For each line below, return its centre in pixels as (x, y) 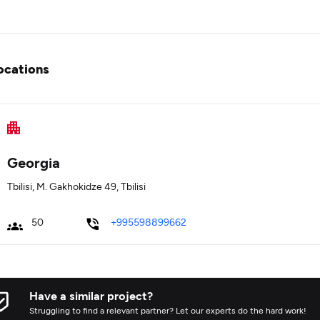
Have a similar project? (91, 295)
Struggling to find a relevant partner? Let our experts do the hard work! (168, 310)
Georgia (34, 162)
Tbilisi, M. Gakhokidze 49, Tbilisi (76, 186)
